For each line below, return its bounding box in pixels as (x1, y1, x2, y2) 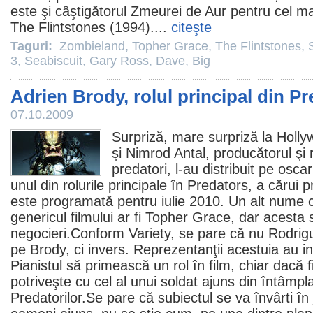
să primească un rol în (62, 258, 209, 273)
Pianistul (10, 258, 62, 273)
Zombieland (59, 39, 125, 53)
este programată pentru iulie (10, 194, 189, 209)
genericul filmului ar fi (10, 210, 145, 225)
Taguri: (10, 39, 56, 53)
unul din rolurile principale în (10, 177, 187, 193)
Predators (187, 177, 248, 193)
